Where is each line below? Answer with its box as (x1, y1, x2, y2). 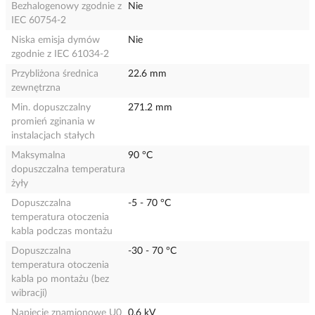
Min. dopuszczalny (11, 103, 91, 112)
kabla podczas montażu (11, 226, 112, 236)
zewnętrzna (11, 83, 60, 93)
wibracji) (11, 288, 47, 298)
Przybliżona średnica (11, 69, 98, 79)
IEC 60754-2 (11, 15, 66, 25)
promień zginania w (11, 117, 95, 127)
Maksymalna (11, 150, 65, 160)
